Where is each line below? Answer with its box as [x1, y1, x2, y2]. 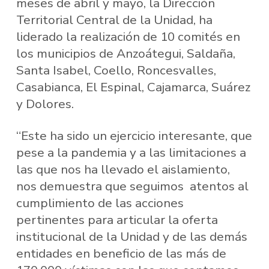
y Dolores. [16, 95, 74, 112]
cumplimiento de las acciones [16, 195, 184, 212]
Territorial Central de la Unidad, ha [16, 11, 213, 28]
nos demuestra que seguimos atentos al [16, 178, 249, 195]
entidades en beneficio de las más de [16, 245, 226, 262]
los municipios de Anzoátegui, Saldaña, [16, 44, 235, 62]
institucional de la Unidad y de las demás [16, 228, 247, 246]
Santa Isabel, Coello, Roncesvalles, [16, 61, 216, 79]
